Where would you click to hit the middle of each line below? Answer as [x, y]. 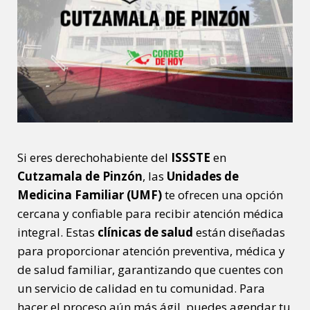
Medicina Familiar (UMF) [90, 194]
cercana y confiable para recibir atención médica [151, 213]
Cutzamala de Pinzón [80, 176]
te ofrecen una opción [222, 194]
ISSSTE [191, 157]
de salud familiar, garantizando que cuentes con [150, 269]
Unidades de [203, 176]
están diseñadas [239, 232]
